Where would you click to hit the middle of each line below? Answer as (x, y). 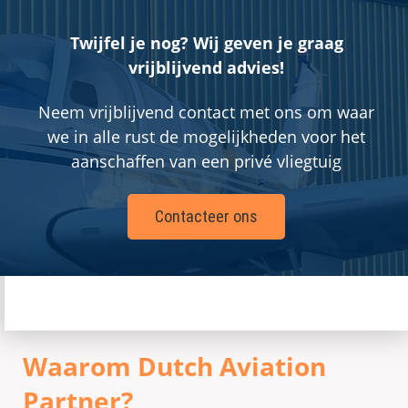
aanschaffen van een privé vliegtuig (206, 161)
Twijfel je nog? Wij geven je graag (206, 43)
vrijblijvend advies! (206, 67)
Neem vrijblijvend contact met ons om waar (206, 112)
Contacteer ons (206, 216)
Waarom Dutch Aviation (174, 366)
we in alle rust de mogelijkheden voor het (206, 137)
